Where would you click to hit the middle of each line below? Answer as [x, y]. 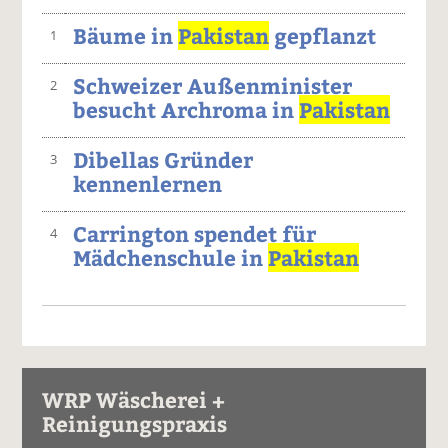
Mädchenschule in [171, 257]
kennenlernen [148, 183]
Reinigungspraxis [135, 423]
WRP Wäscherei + [134, 399]
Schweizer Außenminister [213, 85]
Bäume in [126, 35]
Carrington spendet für [195, 233]
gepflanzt [323, 35]
